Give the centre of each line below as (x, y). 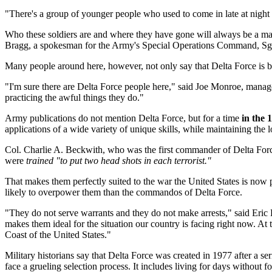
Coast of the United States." (58, 235)
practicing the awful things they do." (74, 97)
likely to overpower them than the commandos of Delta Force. (124, 192)
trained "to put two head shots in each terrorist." (119, 161)
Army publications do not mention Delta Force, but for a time (123, 118)
